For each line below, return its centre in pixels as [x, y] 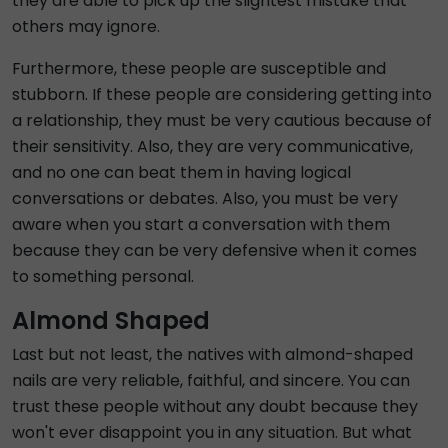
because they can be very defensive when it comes [214, 250]
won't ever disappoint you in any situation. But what [212, 432]
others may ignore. [86, 26]
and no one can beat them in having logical [181, 172]
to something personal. [103, 276]
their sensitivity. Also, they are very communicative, [212, 146]
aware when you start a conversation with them [201, 224]
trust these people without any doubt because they [215, 406]
